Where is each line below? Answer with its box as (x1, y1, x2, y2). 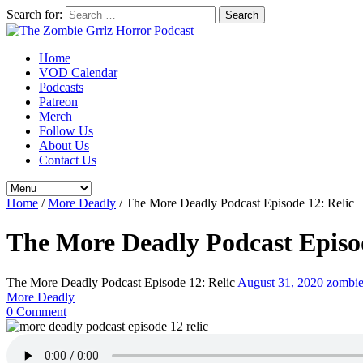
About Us (39, 139, 89, 152)
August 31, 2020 (237, 275, 327, 289)
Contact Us (39, 153, 96, 167)
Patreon (39, 95, 78, 109)
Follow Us (39, 124, 93, 138)
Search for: (6, 7, 62, 21)
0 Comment (6, 304, 66, 318)
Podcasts (39, 80, 83, 94)
